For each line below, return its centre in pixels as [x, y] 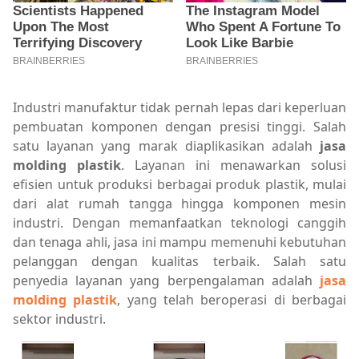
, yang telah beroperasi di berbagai [232, 299]
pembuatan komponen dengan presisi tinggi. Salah [179, 126]
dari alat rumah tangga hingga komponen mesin [179, 203]
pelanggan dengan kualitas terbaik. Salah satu [179, 261]
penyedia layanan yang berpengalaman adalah [166, 280]
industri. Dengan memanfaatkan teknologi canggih [179, 222]
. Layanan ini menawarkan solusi [234, 165]
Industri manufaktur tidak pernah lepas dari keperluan [179, 107]
